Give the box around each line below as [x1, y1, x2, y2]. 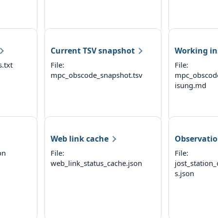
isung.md [175, 80, 206, 90]
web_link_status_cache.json [50, 158, 142, 168]
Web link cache [50, 133, 109, 144]
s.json [175, 168, 194, 178]
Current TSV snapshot [50, 45, 135, 56]
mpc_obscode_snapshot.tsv [50, 70, 142, 80]
